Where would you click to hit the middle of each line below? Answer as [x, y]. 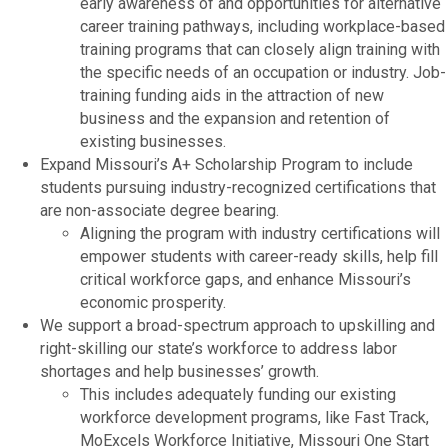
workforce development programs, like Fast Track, [254, 417]
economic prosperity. [153, 302]
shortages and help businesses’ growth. [179, 371]
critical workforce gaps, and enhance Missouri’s [245, 279]
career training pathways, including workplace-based [262, 26]
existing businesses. [153, 141]
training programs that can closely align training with [260, 49]
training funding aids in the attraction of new [232, 95]
